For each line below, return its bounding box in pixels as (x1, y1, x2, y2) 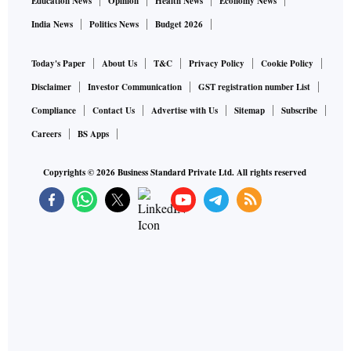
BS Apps (78, 128, 109, 140)
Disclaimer (31, 81, 71, 93)
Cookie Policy (261, 57, 313, 70)
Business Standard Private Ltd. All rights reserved (115, 166, 306, 179)
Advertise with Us (151, 104, 218, 117)
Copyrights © (43, 166, 96, 179)
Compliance (31, 104, 76, 117)
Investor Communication (88, 81, 182, 93)
